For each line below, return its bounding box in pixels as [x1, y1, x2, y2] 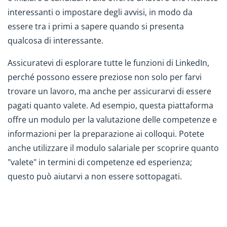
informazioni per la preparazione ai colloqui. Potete [8, 128, 204, 140]
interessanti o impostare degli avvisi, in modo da [8, 6, 193, 18]
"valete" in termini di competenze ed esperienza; [8, 157, 192, 168]
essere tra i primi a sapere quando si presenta [8, 20, 184, 32]
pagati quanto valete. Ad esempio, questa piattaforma [8, 100, 213, 111]
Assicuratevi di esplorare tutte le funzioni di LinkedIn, [8, 57, 209, 69]
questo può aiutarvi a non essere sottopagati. [8, 171, 184, 182]
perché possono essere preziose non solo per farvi [8, 71, 202, 83]
